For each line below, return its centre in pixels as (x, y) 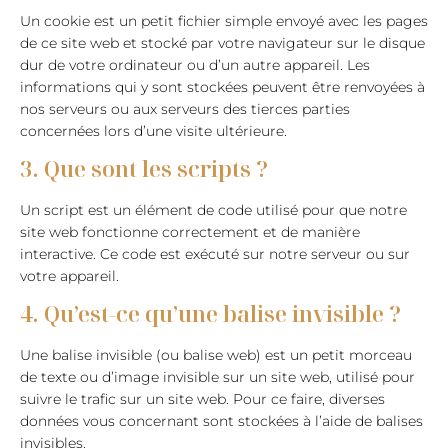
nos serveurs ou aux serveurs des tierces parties (185, 109)
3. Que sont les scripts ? (144, 168)
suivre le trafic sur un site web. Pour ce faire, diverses (202, 399)
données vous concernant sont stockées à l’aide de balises (221, 421)
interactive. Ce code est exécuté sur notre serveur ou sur (215, 254)
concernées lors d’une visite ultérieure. (153, 131)
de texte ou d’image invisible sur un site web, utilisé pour (217, 377)
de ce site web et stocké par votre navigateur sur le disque (222, 43)
